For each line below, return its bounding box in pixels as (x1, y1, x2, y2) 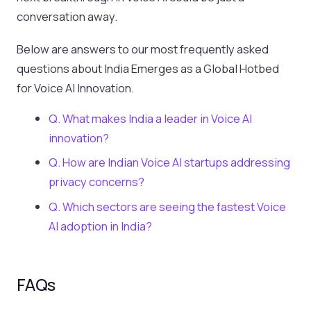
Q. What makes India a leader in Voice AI (49, 110, 253, 126)
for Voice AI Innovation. (17, 79, 134, 96)
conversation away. (17, 8, 117, 24)
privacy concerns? (49, 174, 145, 190)
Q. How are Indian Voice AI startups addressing (49, 154, 291, 171)
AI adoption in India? (49, 217, 153, 234)
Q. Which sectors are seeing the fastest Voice (49, 198, 287, 215)
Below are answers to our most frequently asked (17, 40, 269, 57)
